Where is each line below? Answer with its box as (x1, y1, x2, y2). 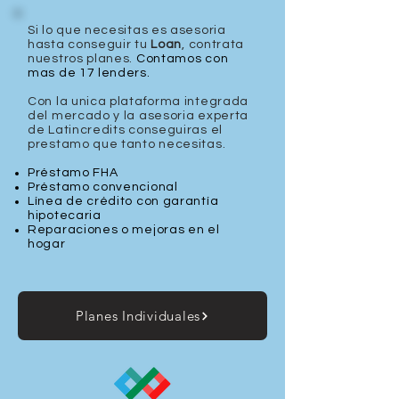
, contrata (182, 38, 245, 51)
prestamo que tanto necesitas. (28, 138, 226, 151)
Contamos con (135, 53, 229, 65)
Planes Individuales (75, 307, 201, 324)
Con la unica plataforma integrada (28, 95, 249, 108)
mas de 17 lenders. (28, 67, 151, 79)
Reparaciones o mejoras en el (28, 224, 220, 236)
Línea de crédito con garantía (28, 195, 219, 208)
